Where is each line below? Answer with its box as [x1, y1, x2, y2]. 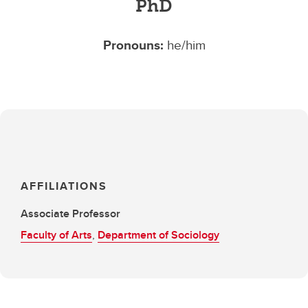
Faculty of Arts [21, 227, 92, 243]
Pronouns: [102, 34, 167, 54]
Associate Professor [21, 206, 120, 221]
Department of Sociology [98, 227, 219, 243]
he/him [166, 34, 206, 54]
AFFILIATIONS [21, 178, 107, 194]
